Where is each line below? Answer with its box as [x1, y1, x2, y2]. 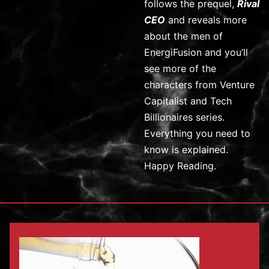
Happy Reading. [144, 160, 216, 172]
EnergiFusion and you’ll [144, 46, 248, 59]
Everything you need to [144, 127, 250, 140]
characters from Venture [144, 79, 255, 91]
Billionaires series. [144, 111, 225, 124]
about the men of [144, 30, 223, 43]
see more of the [144, 62, 216, 75]
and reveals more [165, 14, 247, 26]
